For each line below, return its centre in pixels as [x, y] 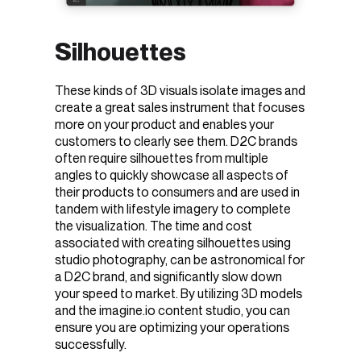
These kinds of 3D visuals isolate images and [180, 90]
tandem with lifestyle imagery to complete [173, 209]
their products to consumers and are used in [177, 192]
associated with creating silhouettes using [173, 243]
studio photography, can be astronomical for [180, 259]
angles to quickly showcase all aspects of [172, 175]
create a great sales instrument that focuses [180, 107]
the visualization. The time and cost [154, 226]
